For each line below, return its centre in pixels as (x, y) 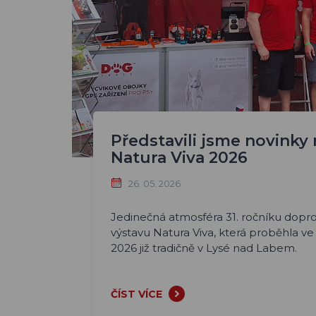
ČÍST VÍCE (136, 294)
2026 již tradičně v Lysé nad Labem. (204, 248)
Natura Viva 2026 (179, 158)
